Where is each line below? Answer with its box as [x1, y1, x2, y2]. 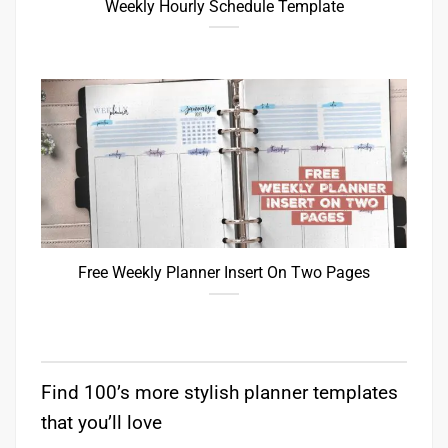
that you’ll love [41, 410, 162, 434]
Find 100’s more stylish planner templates [41, 380, 398, 404]
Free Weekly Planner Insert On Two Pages [78, 263, 370, 283]
